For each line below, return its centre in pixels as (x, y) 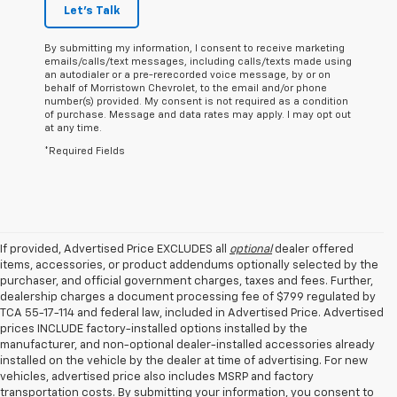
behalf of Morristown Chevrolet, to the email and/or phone (186, 89)
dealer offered (313, 250)
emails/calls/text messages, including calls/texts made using (198, 62)
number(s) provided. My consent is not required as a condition (196, 102)
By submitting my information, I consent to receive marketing (195, 49)
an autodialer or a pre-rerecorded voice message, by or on (187, 75)
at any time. (73, 128)
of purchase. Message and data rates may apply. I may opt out (198, 115)
